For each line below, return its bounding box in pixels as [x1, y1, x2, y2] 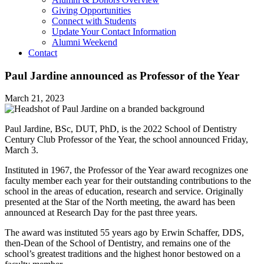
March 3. [5, 145, 38, 156]
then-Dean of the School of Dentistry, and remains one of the [5, 238, 230, 249]
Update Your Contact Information [52, 27, 176, 37]
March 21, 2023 [5, 93, 64, 104]
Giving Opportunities [52, 5, 131, 15]
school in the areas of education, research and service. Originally [5, 186, 243, 197]
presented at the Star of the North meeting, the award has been [5, 197, 235, 207]
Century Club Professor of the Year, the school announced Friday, [5, 134, 248, 145]
